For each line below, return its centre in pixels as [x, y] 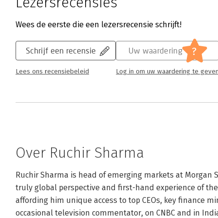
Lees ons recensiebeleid [52, 72]
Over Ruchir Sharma [80, 153]
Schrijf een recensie [61, 50]
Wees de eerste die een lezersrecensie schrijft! [99, 25]
